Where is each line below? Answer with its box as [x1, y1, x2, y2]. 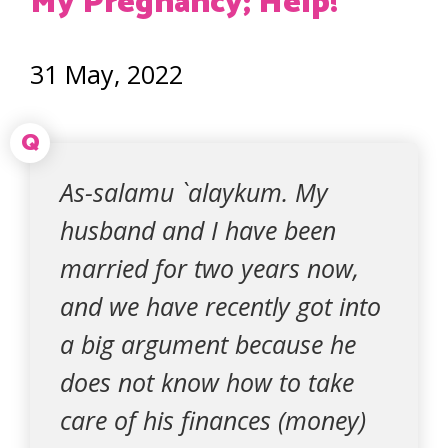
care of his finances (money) [60, 403, 366, 437]
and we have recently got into [60, 289, 381, 323]
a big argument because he [60, 327, 356, 361]
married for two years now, [60, 251, 359, 285]
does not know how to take [60, 365, 354, 399]
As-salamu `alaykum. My [60, 175, 328, 209]
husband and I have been [60, 213, 336, 247]
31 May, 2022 [30, 57, 183, 91]
